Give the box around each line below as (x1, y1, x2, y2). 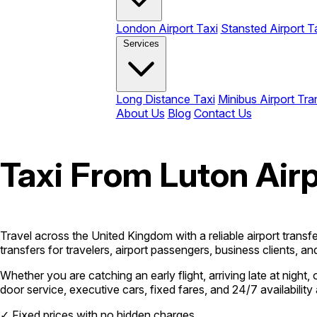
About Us (115, 106, 165, 120)
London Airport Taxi (115, 21, 218, 35)
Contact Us (193, 106, 252, 120)
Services (122, 38, 159, 49)
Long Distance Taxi (115, 92, 215, 106)
